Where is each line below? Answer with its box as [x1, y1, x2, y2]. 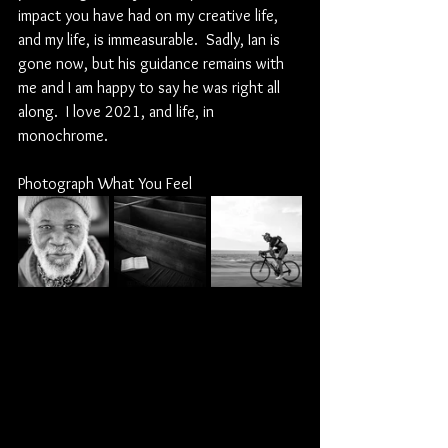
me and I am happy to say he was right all [18, 78, 284, 97]
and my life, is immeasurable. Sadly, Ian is [18, 30, 284, 49]
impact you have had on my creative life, [18, 6, 282, 25]
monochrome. [18, 126, 108, 145]
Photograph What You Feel [18, 174, 192, 193]
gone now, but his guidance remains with [18, 54, 288, 73]
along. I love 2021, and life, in [18, 102, 218, 121]
